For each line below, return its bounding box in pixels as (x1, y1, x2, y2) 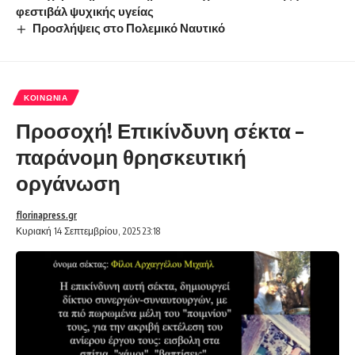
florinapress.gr (16, 209, 77, 222)
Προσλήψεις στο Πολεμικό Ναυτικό (32, 21, 226, 36)
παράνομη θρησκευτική (16, 143, 246, 170)
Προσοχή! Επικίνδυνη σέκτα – (16, 117, 303, 144)
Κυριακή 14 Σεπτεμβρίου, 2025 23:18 (16, 225, 160, 238)
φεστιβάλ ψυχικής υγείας (16, 4, 154, 19)
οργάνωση (16, 170, 120, 197)
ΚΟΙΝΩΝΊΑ (24, 93, 68, 103)
